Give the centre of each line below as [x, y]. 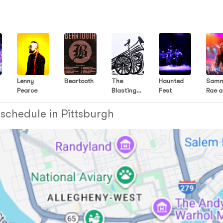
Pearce [27, 90]
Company [126, 100]
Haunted [171, 81]
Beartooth [79, 81]
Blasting [124, 90]
